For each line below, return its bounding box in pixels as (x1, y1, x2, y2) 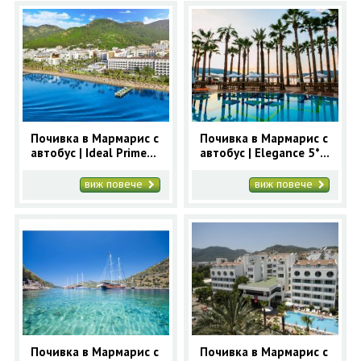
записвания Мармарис (30, 173, 156, 189)
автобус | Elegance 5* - (200, 144, 329, 160)
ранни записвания (200, 159, 302, 175)
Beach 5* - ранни (30, 159, 124, 175)
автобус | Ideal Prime (30, 144, 147, 160)
